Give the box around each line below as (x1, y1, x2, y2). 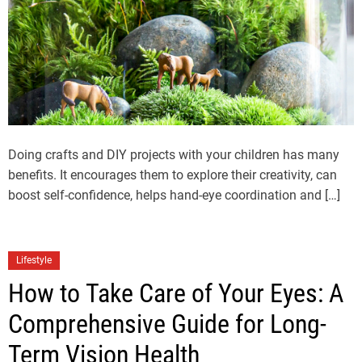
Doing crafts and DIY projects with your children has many (8, 146, 339, 162)
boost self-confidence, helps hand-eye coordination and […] (8, 187, 340, 203)
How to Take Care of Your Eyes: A (8, 277, 343, 309)
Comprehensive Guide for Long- (8, 308, 326, 339)
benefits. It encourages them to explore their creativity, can (8, 166, 337, 183)
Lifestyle (16, 254, 52, 266)
